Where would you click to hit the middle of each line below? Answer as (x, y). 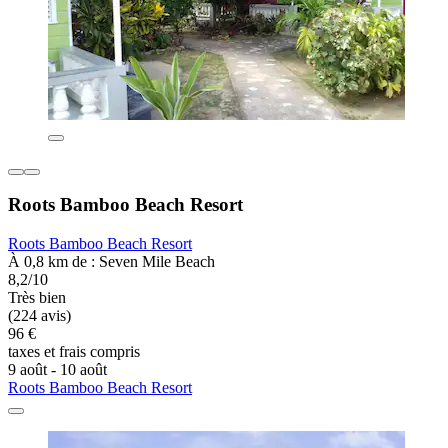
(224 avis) (39, 316)
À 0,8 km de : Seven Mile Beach (111, 262)
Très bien (37, 298)
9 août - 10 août (57, 370)
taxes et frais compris (74, 352)
